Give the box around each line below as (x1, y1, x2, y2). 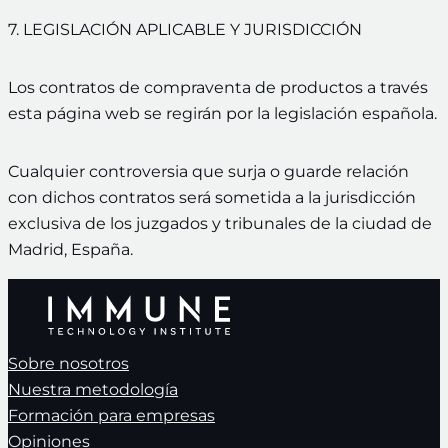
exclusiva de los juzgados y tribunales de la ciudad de (8, 214, 432, 234)
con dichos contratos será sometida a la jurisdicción (8, 188, 416, 208)
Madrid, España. (8, 240, 133, 260)
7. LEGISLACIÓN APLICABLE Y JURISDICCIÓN (8, 20, 362, 40)
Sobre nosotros (8, 354, 129, 374)
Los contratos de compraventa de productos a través (8, 78, 428, 98)
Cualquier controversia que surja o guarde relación (8, 162, 409, 182)
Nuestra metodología (8, 380, 178, 400)
